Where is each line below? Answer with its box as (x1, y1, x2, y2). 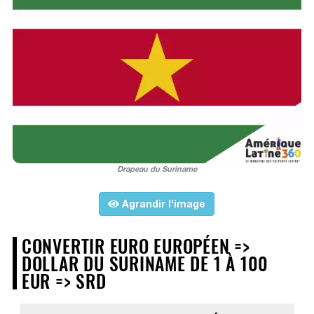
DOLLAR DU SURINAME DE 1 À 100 (21, 250, 269, 277)
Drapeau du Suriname (116, 164, 197, 174)
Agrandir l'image (119, 198, 206, 210)
